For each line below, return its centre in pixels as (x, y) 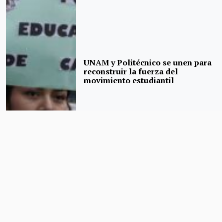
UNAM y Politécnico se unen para (148, 62)
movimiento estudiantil (129, 80)
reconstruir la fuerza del (131, 71)
